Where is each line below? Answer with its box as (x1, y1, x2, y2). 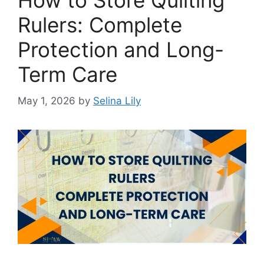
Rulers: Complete (18, 12, 182, 38)
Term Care (18, 62, 117, 87)
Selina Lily (93, 94, 141, 107)
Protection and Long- (18, 37, 224, 62)
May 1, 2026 (18, 94, 75, 107)
